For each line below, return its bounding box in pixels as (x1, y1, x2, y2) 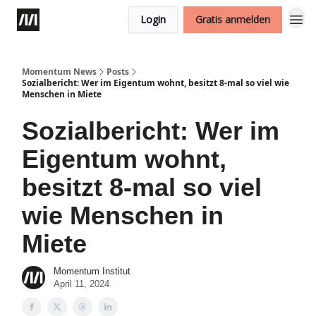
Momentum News (22, 66, 97, 78)
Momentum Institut (54, 265, 130, 276)
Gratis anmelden (195, 13, 270, 26)
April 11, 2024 (54, 278, 109, 289)
